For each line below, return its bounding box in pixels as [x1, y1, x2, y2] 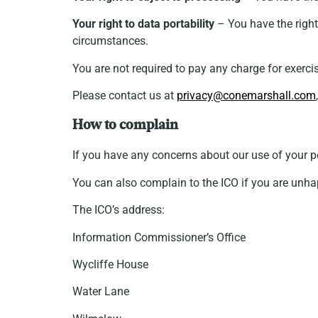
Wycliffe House [72, 257, 148, 271]
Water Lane [72, 285, 129, 299]
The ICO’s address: [72, 203, 165, 217]
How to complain [72, 119, 178, 133]
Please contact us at [72, 88, 177, 102]
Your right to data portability [72, 17, 214, 31]
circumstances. [72, 34, 148, 48]
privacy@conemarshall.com [177, 88, 316, 102]
